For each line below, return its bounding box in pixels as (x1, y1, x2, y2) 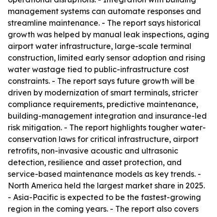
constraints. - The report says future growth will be (8, 76, 195, 86)
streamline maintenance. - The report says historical (8, 18, 201, 28)
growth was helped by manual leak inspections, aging (8, 30, 209, 39)
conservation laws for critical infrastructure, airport (8, 134, 199, 144)
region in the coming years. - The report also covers (8, 204, 199, 214)
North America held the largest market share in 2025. (8, 181, 205, 190)
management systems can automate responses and (8, 6, 201, 16)
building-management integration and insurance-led (8, 111, 207, 121)
